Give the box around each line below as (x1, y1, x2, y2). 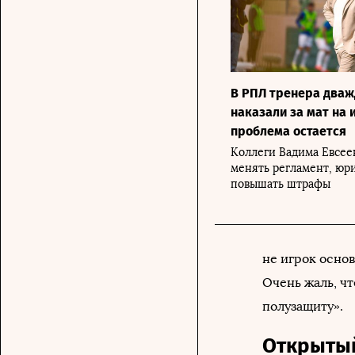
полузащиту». (262, 298, 343, 314)
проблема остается (231, 123, 346, 139)
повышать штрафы (231, 177, 330, 191)
